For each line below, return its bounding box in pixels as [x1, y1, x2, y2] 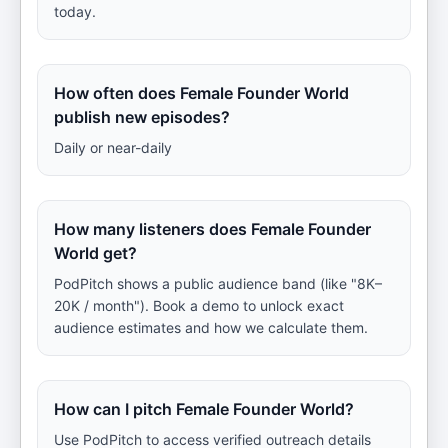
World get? [54, 243, 137, 263]
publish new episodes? [54, 107, 230, 127]
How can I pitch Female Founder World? [54, 399, 354, 419]
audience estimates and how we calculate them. [54, 319, 368, 336]
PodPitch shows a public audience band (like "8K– [54, 275, 382, 292]
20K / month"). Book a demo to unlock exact [54, 297, 344, 314]
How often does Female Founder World [54, 83, 349, 103]
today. [54, 3, 96, 20]
